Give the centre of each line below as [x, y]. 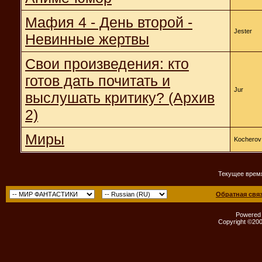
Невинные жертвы [87, 39]
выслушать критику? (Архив [120, 97]
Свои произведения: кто [107, 63]
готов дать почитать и [98, 80]
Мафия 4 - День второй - [109, 22]
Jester [243, 31]
